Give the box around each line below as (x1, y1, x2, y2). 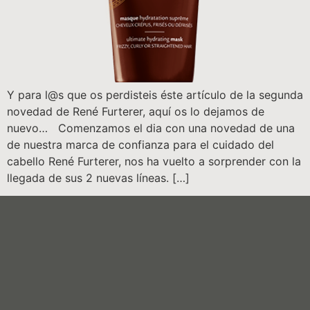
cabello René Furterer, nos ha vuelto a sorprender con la (7, 154, 301, 168)
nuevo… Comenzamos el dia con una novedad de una (7, 121, 295, 135)
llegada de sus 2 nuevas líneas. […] (7, 171, 190, 185)
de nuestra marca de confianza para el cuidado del (7, 138, 274, 152)
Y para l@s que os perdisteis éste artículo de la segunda (7, 88, 303, 102)
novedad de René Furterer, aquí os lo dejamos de (7, 104, 264, 118)
